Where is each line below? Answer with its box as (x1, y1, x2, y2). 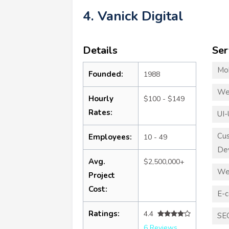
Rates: (88, 107, 112, 118)
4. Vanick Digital (83, 7, 183, 25)
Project (88, 170, 115, 180)
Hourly (88, 93, 113, 104)
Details (83, 43, 118, 57)
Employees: (88, 131, 132, 142)
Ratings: (88, 208, 120, 219)
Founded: (88, 68, 123, 79)
